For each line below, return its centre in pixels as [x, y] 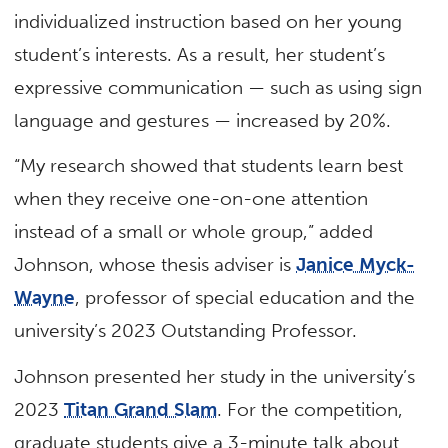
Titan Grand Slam [141, 409]
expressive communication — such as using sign [218, 88]
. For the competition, [310, 409]
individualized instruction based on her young [208, 22]
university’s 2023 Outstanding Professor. [186, 331]
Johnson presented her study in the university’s [215, 376]
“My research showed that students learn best [209, 166]
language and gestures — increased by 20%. [203, 121]
